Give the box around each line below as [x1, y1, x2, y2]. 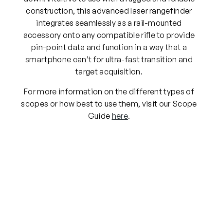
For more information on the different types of [24, 86, 194, 96]
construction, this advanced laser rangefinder [26, 5, 192, 16]
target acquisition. [75, 66, 143, 76]
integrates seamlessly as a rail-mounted [36, 18, 182, 28]
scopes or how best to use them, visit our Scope [21, 98, 197, 109]
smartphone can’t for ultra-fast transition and [25, 54, 193, 64]
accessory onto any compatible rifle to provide [23, 30, 195, 40]
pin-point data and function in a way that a [31, 42, 187, 52]
